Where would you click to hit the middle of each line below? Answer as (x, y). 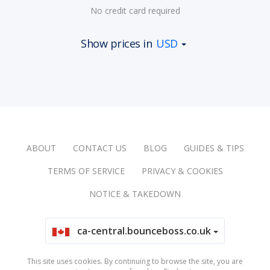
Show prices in (118, 43)
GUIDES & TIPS (214, 148)
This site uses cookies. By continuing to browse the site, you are (135, 261)
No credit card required (135, 11)
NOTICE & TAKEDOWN (135, 194)
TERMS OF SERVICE (86, 171)
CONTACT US (99, 148)
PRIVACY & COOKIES (182, 171)
